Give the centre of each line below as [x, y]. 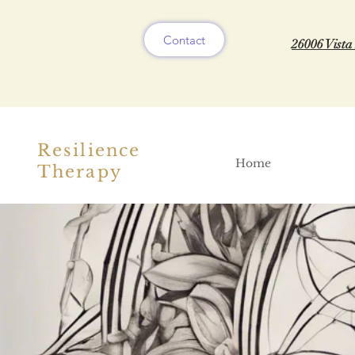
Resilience [89, 151]
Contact [184, 40]
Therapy [80, 172]
